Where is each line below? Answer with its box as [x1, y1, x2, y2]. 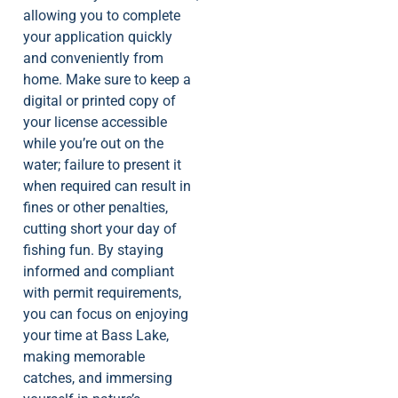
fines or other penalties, [23, 198, 168, 216]
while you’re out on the [23, 134, 163, 152]
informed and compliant [23, 262, 174, 280]
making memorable [23, 347, 145, 365]
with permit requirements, [23, 283, 181, 301]
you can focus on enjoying [23, 305, 188, 322]
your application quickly [23, 28, 172, 45]
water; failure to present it [23, 155, 181, 173]
